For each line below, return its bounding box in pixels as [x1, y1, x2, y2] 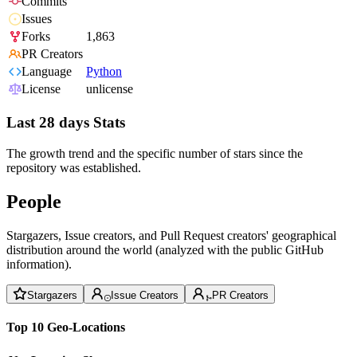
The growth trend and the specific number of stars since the [6, 146, 303, 160]
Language [22, 65, 72, 79]
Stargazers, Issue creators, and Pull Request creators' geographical [6, 228, 336, 242]
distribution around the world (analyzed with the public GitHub [6, 242, 324, 257]
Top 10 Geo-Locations [6, 320, 125, 334]
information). [6, 257, 72, 271]
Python [86, 65, 122, 79]
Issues [22, 12, 52, 26]
